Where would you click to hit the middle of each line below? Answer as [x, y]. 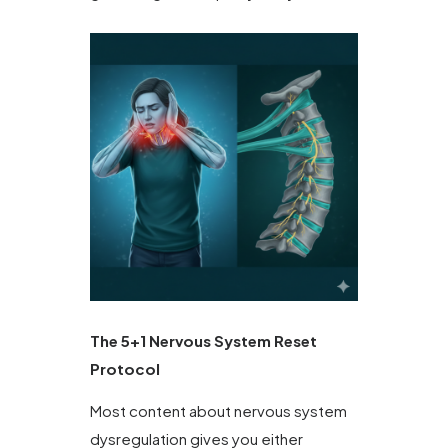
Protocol [125, 368]
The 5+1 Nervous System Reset [203, 340]
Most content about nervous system [218, 411]
